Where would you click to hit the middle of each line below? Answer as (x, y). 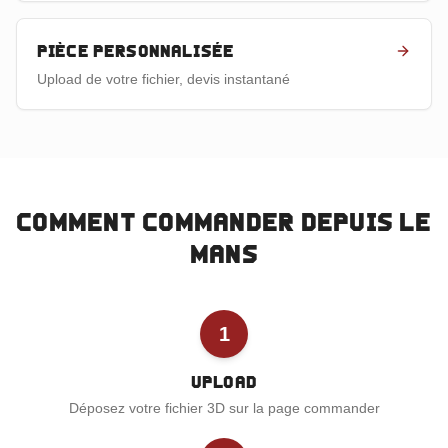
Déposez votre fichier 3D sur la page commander (224, 408)
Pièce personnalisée (136, 51)
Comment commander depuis (208, 222)
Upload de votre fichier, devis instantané (163, 79)
